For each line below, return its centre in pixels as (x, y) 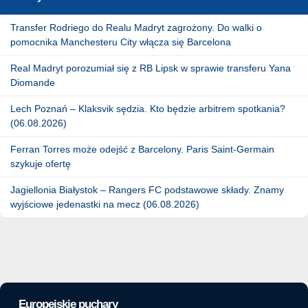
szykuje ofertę (41, 163)
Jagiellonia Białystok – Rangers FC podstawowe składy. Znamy (147, 189)
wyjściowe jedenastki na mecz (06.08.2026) (105, 204)
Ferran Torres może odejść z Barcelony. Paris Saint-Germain (142, 149)
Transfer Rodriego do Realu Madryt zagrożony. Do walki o (136, 27)
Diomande (33, 82)
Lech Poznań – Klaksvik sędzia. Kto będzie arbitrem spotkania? (148, 108)
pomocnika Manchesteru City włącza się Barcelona (121, 42)
